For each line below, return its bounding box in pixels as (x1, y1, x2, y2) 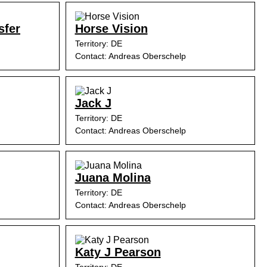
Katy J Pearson (74, 246, 161, 259)
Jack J (74, 97, 111, 110)
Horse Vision (74, 22, 148, 35)
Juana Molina (74, 171, 151, 184)
